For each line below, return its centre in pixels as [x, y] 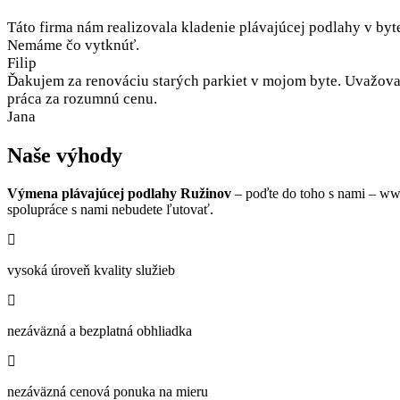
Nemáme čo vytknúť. [73, 45]
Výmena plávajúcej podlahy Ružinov [119, 193]
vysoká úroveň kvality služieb [91, 270]
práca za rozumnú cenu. [82, 98]
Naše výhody [65, 155]
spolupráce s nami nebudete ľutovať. [110, 209]
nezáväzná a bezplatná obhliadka [100, 330]
